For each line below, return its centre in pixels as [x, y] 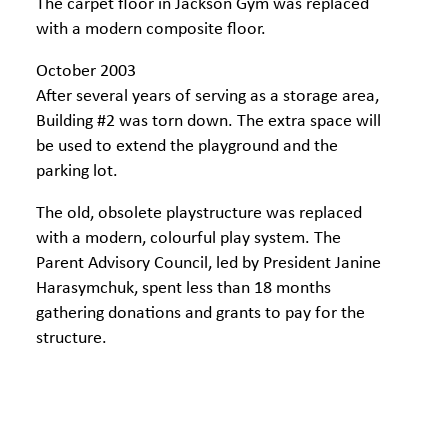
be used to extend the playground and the [187, 146]
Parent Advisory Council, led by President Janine [208, 263]
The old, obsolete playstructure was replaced [199, 213]
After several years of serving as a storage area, [207, 96]
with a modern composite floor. [151, 29]
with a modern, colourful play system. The [188, 238]
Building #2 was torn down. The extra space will [208, 121]
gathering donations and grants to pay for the [200, 313]
